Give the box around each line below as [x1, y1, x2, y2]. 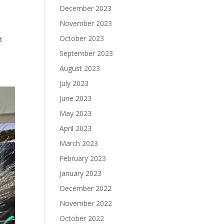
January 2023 [59, 168, 102, 178]
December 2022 [59, 183, 112, 193]
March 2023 [59, 138, 98, 148]
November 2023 [59, 18, 112, 28]
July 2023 [59, 78, 89, 88]
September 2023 [59, 48, 113, 58]
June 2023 [59, 93, 92, 103]
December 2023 [59, 3, 112, 13]
